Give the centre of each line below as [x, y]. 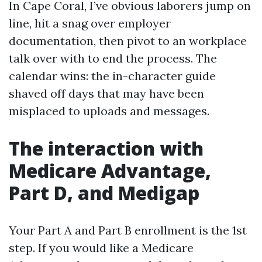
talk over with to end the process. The [113, 58]
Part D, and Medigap [104, 193]
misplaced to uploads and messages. [109, 111]
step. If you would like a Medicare [101, 248]
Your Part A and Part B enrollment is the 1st [128, 230]
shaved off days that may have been [106, 93]
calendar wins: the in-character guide [112, 76]
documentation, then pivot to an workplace [128, 41]
